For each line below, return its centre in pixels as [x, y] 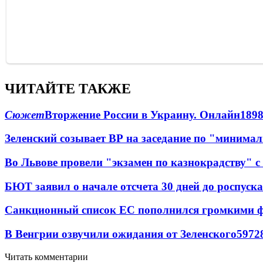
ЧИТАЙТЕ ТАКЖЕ [68, 88]
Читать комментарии [46, 257]
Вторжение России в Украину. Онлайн [142, 114]
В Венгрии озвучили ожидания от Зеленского [121, 234]
